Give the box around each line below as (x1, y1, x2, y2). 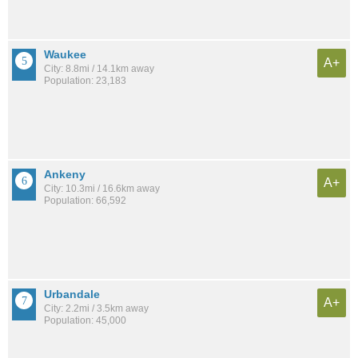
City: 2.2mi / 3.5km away (44, 302, 149, 314)
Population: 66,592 (44, 194, 126, 206)
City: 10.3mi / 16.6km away (44, 182, 160, 194)
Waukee (44, 47, 86, 61)
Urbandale (44, 287, 100, 300)
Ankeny (44, 167, 86, 181)
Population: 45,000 (44, 314, 126, 326)
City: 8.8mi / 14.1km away (44, 62, 154, 74)
